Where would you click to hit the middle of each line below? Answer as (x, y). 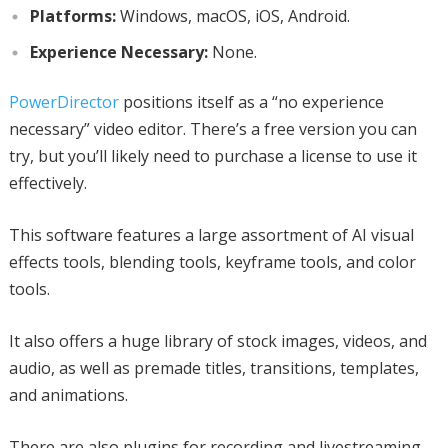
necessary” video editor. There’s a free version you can (212, 128)
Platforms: (72, 15)
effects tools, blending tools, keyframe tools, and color (212, 261)
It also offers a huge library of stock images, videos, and (217, 340)
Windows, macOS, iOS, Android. (232, 15)
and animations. (68, 394)
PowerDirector (63, 101)
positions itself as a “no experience (251, 101)
